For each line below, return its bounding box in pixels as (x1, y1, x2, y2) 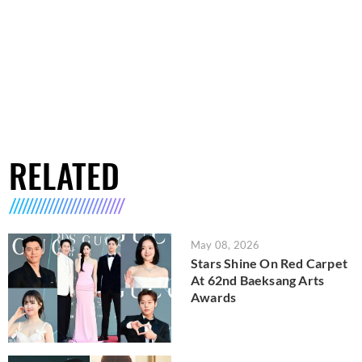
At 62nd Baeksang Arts (191, 272, 325, 288)
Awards (191, 289, 237, 305)
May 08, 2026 (191, 238, 260, 252)
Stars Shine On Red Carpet (191, 255, 347, 271)
